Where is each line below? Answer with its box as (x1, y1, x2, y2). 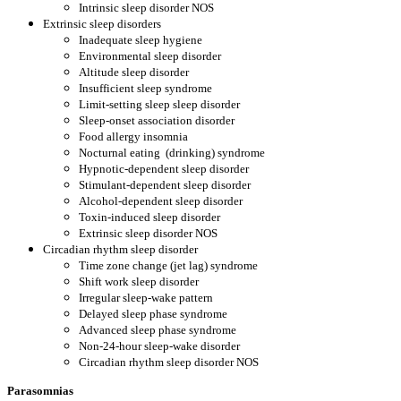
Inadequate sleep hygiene (79, 33, 202, 47)
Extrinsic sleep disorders (43, 17, 161, 30)
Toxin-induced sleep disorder (79, 210, 220, 224)
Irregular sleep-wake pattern (79, 291, 213, 304)
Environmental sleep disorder (79, 49, 221, 63)
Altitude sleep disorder (79, 65, 189, 79)
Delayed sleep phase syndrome (79, 307, 227, 320)
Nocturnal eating (79, 146, 160, 159)
